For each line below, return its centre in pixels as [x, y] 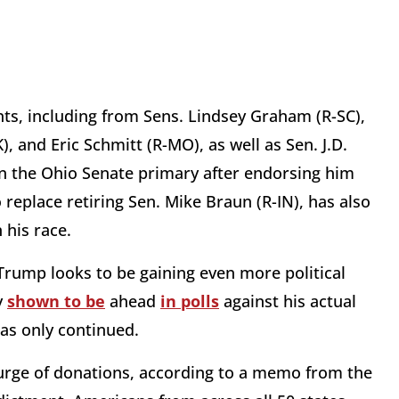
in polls [190, 301]
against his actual [288, 301]
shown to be [56, 301]
